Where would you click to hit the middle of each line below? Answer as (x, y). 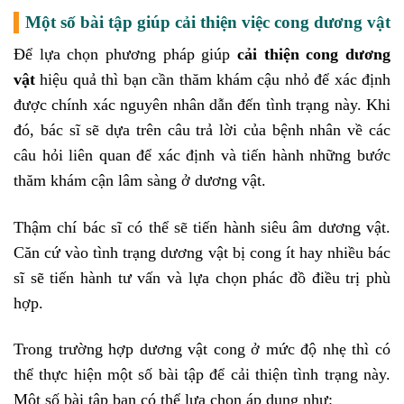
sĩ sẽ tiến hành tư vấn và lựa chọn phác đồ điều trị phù (202, 277)
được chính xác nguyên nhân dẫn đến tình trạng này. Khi (202, 105)
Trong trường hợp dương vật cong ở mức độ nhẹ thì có (202, 349)
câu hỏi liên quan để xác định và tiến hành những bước (202, 156)
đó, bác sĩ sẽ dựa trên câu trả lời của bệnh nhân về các (202, 130)
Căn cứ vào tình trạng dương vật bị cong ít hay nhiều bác (202, 252)
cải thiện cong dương (314, 55)
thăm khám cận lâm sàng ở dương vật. (142, 181)
